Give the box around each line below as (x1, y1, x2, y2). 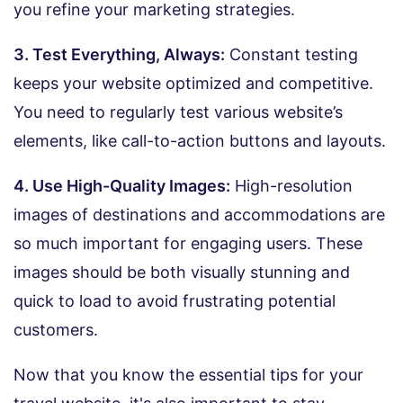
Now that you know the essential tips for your (13, 365, 363, 385)
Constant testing (225, 45, 358, 65)
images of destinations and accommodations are (13, 205, 385, 225)
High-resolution (230, 176, 353, 196)
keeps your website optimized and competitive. (13, 74, 373, 94)
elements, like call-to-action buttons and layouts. (13, 131, 386, 151)
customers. (13, 320, 98, 340)
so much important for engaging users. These (13, 234, 363, 254)
